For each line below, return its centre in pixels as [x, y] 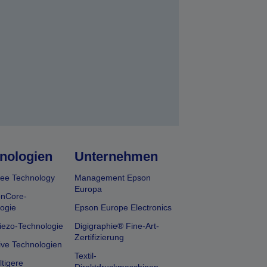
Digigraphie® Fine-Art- [117, 226]
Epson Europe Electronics [123, 207]
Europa [89, 189]
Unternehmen [117, 156]
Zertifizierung [100, 237]
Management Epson [113, 178]
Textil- [86, 256]
